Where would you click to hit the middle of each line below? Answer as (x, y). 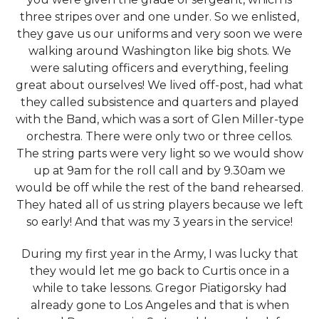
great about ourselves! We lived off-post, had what (159, 85)
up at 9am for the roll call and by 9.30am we (159, 170)
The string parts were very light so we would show (159, 153)
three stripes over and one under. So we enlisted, (159, 16)
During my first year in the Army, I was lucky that (159, 253)
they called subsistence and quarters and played (159, 102)
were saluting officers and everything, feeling (159, 68)
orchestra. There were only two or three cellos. (159, 136)
